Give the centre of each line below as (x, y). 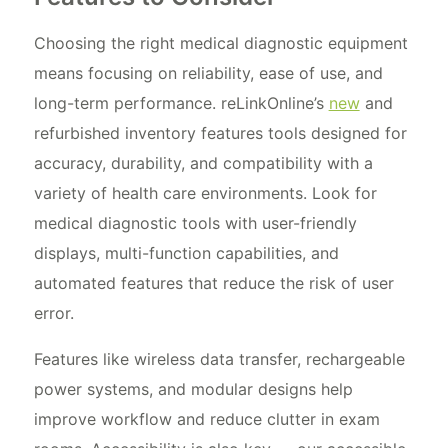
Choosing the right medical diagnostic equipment (220, 42)
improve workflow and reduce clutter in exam (206, 418)
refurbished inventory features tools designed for (220, 132)
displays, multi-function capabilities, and (186, 252)
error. (53, 312)
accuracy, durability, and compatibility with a (203, 162)
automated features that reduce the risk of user (213, 282)
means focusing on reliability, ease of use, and (208, 72)
